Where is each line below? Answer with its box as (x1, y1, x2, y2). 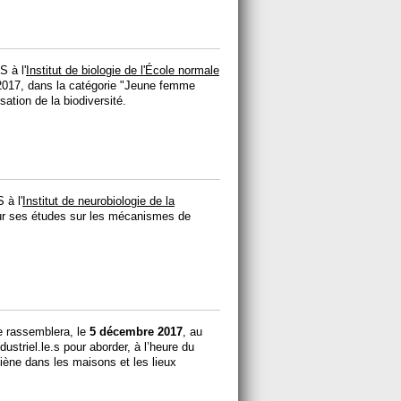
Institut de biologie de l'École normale (26, 64, 219, 78)
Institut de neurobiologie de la (22, 194, 175, 209)
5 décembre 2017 (90, 325, 183, 339)
